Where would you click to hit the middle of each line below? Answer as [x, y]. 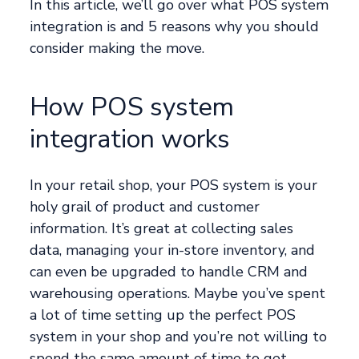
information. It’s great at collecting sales [162, 229]
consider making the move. [117, 48]
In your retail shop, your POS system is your [174, 186]
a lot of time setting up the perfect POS [163, 315]
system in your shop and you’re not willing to [179, 337]
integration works [130, 139]
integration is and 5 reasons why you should [175, 27]
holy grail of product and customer [145, 207]
